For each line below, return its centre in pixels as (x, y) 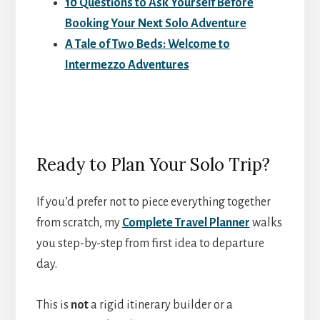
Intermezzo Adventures (127, 65)
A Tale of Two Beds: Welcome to (147, 44)
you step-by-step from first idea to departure (150, 244)
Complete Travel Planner (186, 223)
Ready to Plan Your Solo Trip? (153, 165)
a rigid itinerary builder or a (160, 305)
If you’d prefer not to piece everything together (153, 202)
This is (53, 305)
